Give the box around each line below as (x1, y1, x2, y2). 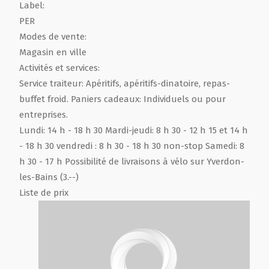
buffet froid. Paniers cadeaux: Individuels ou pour (19, 93, 226, 104)
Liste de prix (19, 187, 68, 198)
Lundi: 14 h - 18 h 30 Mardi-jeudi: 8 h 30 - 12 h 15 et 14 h (19, 124, 248, 136)
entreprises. (19, 109, 68, 120)
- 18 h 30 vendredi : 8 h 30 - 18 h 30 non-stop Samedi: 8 (19, 140, 244, 151)
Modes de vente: (19, 31, 86, 42)
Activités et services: (19, 62, 100, 73)
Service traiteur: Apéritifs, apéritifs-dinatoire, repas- (19, 77, 230, 89)
